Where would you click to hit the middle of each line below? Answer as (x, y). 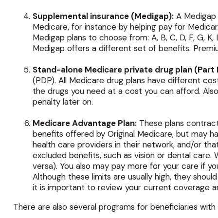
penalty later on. (63, 101)
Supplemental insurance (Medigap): (103, 16)
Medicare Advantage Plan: (84, 123)
